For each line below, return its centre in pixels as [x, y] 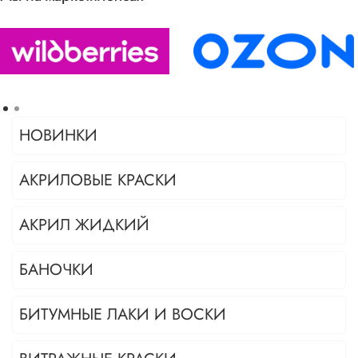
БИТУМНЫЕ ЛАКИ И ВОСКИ [123, 315]
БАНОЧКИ [56, 270]
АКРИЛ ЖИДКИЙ [84, 225]
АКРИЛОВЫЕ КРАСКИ [98, 181]
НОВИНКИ [58, 136]
